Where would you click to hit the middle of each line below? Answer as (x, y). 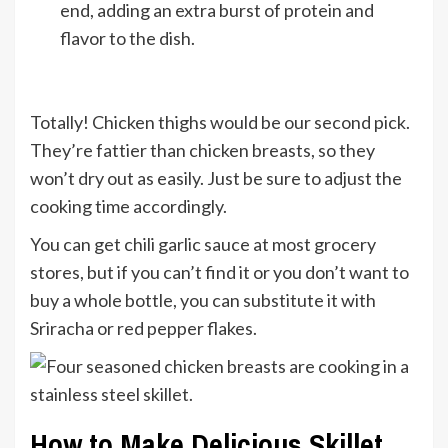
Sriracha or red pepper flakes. (143, 328)
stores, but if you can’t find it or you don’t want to (219, 272)
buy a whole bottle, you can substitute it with (203, 300)
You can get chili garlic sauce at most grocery (203, 244)
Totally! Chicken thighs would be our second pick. (220, 122)
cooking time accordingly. (128, 206)
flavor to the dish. (127, 38)
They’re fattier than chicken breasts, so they (202, 150)
